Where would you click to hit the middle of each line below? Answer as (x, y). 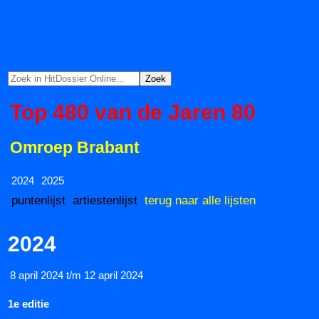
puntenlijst (38, 200)
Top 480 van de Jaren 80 (133, 113)
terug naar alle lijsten (200, 200)
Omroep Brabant (75, 148)
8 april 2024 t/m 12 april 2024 (77, 275)
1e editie (28, 303)
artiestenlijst (105, 200)
